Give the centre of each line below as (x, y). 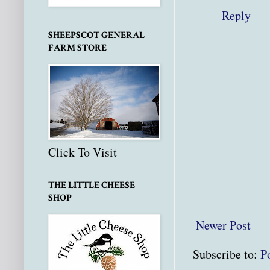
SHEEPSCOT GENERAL (96, 36)
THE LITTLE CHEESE (92, 186)
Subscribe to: (227, 254)
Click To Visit (83, 152)
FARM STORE (77, 48)
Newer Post (223, 225)
